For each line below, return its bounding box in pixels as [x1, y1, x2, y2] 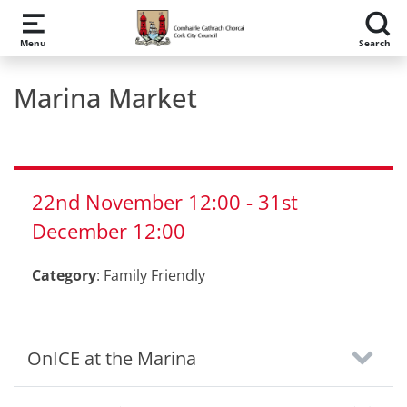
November [85, 189, 188, 215]
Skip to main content [20, 12, 162, 32]
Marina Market [14, 80, 197, 115]
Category [32, 265, 96, 285]
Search [358, 35, 391, 49]
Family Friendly [104, 265, 205, 285]
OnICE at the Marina [27, 346, 196, 371]
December [32, 218, 133, 244]
